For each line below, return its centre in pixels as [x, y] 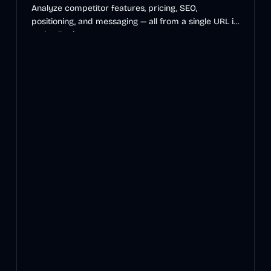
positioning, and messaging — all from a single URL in [135, 21]
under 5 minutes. [64, 35]
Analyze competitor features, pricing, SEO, [114, 8]
